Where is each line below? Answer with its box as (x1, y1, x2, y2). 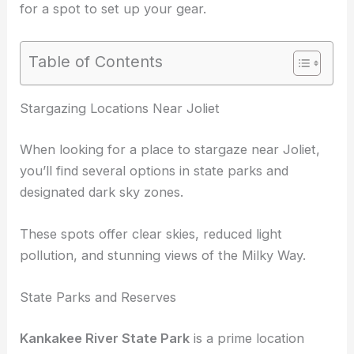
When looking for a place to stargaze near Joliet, (20, 203, 321, 220)
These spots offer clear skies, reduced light (20, 288, 283, 304)
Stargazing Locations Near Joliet (20, 162, 220, 179)
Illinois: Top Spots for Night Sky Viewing (20, 121, 266, 137)
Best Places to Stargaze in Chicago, (83, 100, 302, 116)
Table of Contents (28, 51, 164, 71)
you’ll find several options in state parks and (20, 224, 289, 241)
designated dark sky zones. (20, 246, 184, 262)
